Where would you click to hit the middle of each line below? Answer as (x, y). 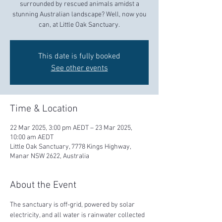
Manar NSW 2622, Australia (50, 157)
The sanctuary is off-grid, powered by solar (73, 205)
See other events (79, 69)
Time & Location (44, 109)
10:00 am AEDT (32, 138)
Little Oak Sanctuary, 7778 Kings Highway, (70, 147)
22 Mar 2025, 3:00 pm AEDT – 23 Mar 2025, (71, 128)
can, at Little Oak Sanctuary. (79, 25)
